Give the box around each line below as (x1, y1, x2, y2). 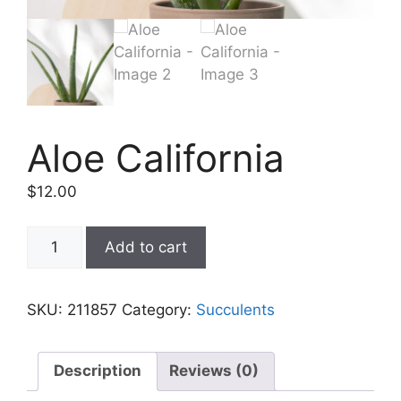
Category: (122, 300, 196, 319)
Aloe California (27, 135, 285, 182)
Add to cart (104, 237, 187, 256)
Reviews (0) (169, 362, 259, 380)
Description (54, 362, 141, 380)
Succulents (196, 300, 275, 319)
